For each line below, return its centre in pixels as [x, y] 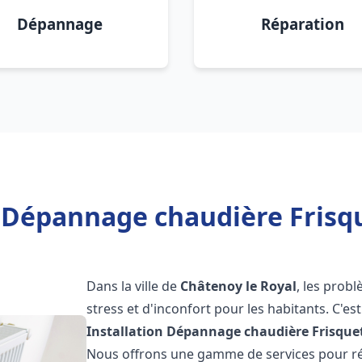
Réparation [302, 24]
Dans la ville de [134, 286]
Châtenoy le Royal [239, 286]
